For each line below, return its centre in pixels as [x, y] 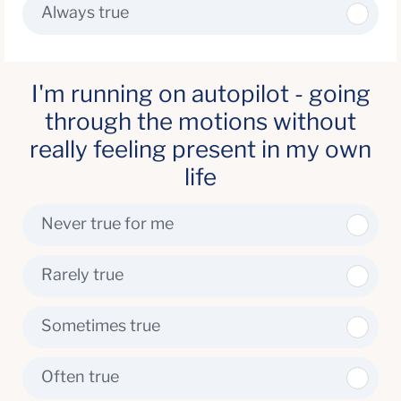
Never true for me [107, 223]
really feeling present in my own [200, 149]
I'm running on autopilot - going [200, 94]
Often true [80, 376]
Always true [85, 12]
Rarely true [82, 274]
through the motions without [200, 121]
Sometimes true [101, 325]
